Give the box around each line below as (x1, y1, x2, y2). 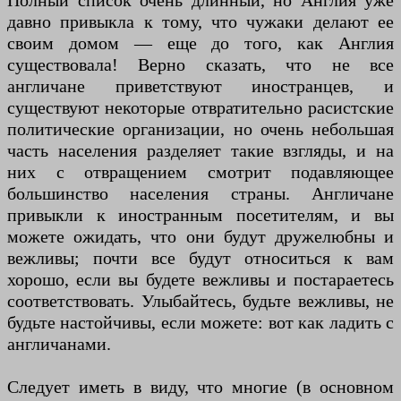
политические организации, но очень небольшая (7, 119, 394, 140)
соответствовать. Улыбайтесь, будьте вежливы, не (7, 291, 394, 311)
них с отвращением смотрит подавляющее (7, 162, 394, 183)
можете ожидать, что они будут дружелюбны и (7, 226, 394, 247)
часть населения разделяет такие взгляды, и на (7, 141, 394, 161)
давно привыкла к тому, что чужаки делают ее (7, 12, 394, 32)
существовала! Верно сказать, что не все (7, 55, 394, 75)
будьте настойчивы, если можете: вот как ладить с (7, 312, 394, 333)
